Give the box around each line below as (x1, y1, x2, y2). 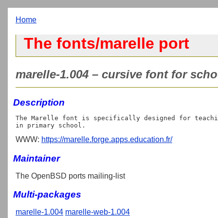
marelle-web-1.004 (65, 208, 130, 217)
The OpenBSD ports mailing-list (16, 171, 125, 180)
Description (13, 97, 65, 108)
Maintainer (13, 153, 60, 163)
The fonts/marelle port (24, 35, 189, 53)
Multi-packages (13, 189, 81, 200)
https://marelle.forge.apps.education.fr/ (41, 135, 172, 144)
